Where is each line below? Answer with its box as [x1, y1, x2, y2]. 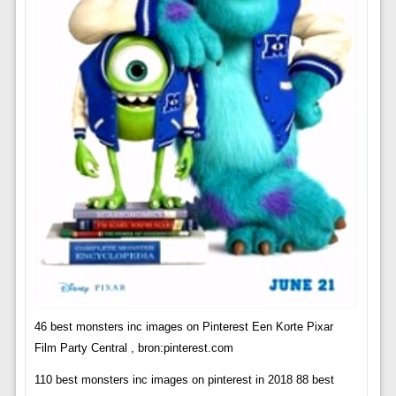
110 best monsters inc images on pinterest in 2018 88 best [34, 372, 334, 386]
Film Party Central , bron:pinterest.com [34, 340, 233, 354]
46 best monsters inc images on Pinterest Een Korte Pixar [34, 319, 333, 333]
